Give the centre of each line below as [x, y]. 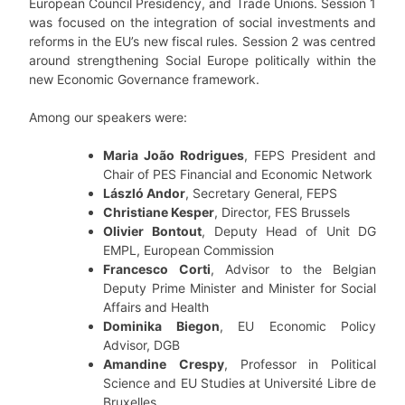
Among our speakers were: [108, 118]
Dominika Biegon [161, 326]
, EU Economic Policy [297, 326]
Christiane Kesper [159, 212]
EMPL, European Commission [188, 250]
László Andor [144, 193]
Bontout [177, 231]
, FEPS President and [310, 155]
